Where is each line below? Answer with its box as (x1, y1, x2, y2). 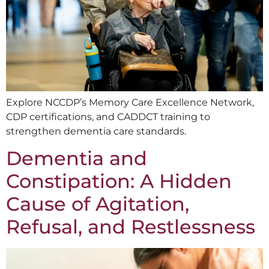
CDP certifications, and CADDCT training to (6, 110, 210, 122)
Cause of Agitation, (6, 192, 189, 216)
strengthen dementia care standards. (6, 125, 186, 137)
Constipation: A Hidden (6, 169, 232, 193)
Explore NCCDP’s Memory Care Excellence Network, (6, 96, 254, 108)
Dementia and (6, 147, 147, 171)
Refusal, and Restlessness (6, 215, 255, 239)
